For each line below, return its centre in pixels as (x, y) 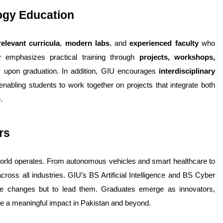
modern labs (87, 43)
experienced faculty (164, 43)
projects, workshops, (177, 57)
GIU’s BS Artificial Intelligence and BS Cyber (141, 175)
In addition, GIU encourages (111, 71)
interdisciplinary (187, 71)
